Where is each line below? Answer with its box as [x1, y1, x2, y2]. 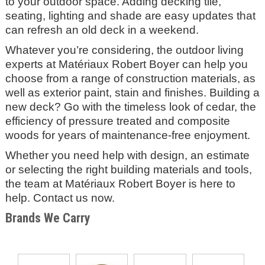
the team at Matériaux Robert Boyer [5, 177, 186, 190]
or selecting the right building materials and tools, [5, 163, 252, 176]
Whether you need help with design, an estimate [5, 149, 250, 161]
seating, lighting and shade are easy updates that [5, 9, 256, 22]
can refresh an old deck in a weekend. [5, 24, 199, 36]
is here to [185, 177, 235, 190]
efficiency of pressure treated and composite [5, 115, 230, 127]
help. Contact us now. [5, 192, 115, 204]
